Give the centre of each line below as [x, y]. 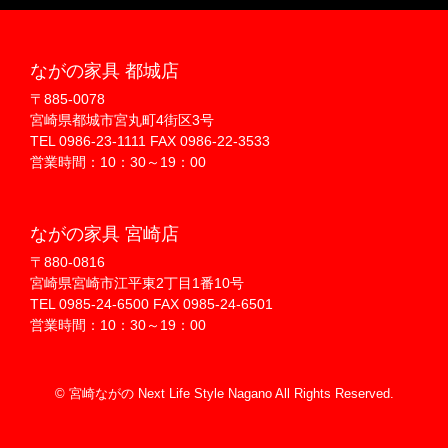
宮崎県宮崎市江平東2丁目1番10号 [137, 283]
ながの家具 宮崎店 [104, 234]
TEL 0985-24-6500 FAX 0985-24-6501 [151, 304]
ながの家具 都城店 [104, 71]
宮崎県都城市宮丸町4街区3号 [122, 120]
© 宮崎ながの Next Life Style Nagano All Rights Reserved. [224, 393]
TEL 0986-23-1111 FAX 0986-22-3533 [150, 141]
